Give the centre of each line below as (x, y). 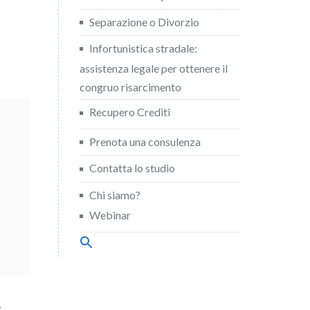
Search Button (255, 262)
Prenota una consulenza (145, 141)
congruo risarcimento (130, 87)
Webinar (110, 215)
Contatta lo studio (132, 168)
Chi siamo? (115, 194)
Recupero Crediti (129, 112)
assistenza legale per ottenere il (153, 69)
